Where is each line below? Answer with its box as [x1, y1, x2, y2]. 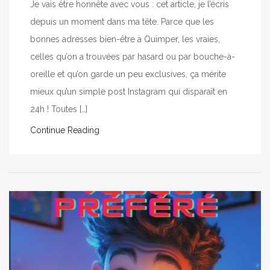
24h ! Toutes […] [30, 104, 87, 114]
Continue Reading [30, 125, 99, 135]
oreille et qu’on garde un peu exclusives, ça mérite [30, 69, 226, 79]
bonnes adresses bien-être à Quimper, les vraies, [30, 34, 220, 44]
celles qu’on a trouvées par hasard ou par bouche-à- [30, 51, 235, 61]
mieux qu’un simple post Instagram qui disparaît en [30, 86, 227, 96]
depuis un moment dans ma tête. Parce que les [30, 16, 214, 27]
